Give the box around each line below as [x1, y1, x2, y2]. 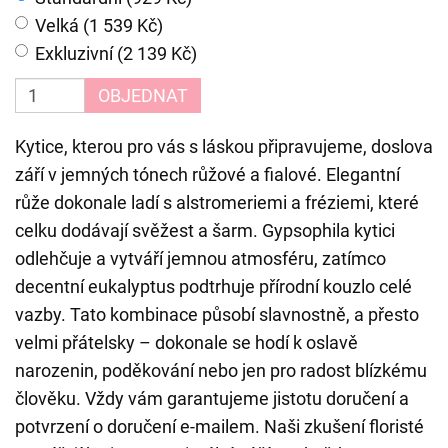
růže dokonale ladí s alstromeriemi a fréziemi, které [15, 192, 419, 213]
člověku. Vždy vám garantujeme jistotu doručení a [15, 388, 409, 409]
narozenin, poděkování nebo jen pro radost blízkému [15, 360, 427, 381]
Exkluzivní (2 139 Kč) [35, 43, 197, 64]
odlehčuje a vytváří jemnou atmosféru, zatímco [15, 248, 386, 269]
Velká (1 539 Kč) [35, 15, 163, 36]
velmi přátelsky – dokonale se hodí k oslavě [15, 332, 358, 353]
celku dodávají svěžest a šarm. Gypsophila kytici [15, 220, 395, 241]
